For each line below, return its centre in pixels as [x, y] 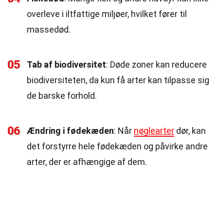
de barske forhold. [62, 96]
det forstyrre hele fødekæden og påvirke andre [117, 146]
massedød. [49, 29]
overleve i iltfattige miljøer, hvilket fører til [107, 14]
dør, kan [190, 131]
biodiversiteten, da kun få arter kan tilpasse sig [118, 80]
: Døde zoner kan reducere [156, 64]
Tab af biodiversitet [66, 64]
